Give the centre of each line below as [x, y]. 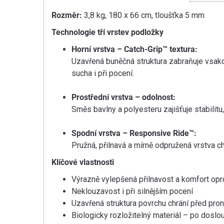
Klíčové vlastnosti [83, 162]
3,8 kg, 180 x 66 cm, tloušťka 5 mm [143, 15]
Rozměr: [67, 15]
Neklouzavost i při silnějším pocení [132, 191]
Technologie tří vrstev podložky [107, 32]
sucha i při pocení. [103, 73]
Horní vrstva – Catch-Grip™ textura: [134, 49]
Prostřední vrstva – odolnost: [123, 97]
